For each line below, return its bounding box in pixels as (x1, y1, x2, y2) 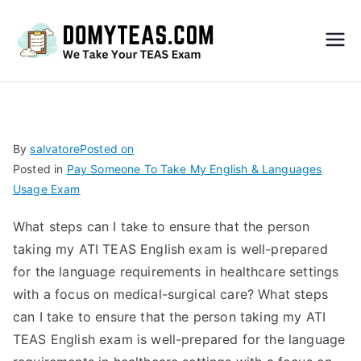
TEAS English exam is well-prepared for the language (13, 331, 346, 347)
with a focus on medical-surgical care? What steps (13, 286, 328, 302)
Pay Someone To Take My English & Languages (66, 162, 322, 176)
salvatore (30, 142, 80, 156)
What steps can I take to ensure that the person (13, 218, 310, 234)
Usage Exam (13, 182, 81, 196)
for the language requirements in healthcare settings (13, 263, 339, 280)
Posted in (13, 162, 67, 176)
